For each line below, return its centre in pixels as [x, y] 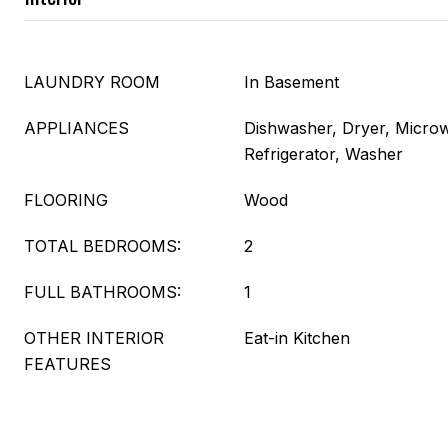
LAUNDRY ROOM [92, 82]
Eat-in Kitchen [297, 338]
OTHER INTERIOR [94, 338]
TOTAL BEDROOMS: [102, 246]
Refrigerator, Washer [323, 154]
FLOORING [66, 200]
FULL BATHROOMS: [102, 292]
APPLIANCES [76, 128]
